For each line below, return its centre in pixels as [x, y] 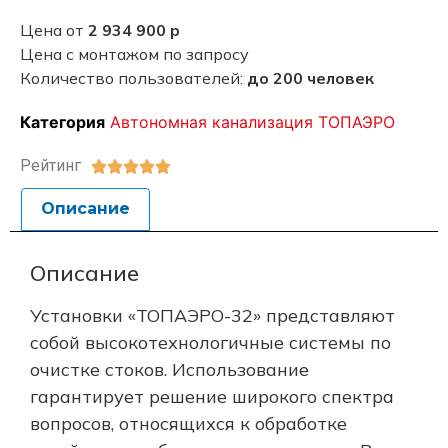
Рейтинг [50, 165]
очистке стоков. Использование [169, 369]
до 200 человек [308, 77]
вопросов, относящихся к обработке [188, 423]
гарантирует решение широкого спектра [212, 396]
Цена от [54, 29]
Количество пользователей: [131, 77]
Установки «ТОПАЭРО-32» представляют [212, 315]
